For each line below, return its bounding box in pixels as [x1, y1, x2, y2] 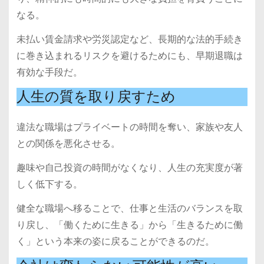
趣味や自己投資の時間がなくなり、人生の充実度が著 [16, 161, 243, 175]
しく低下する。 [16, 177, 82, 192]
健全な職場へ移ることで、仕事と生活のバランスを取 [16, 201, 243, 215]
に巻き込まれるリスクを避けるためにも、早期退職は [16, 48, 243, 62]
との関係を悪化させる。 [16, 137, 120, 151]
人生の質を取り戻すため [16, 88, 176, 105]
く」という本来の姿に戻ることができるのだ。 [16, 234, 214, 248]
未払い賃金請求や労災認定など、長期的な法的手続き [16, 32, 243, 46]
